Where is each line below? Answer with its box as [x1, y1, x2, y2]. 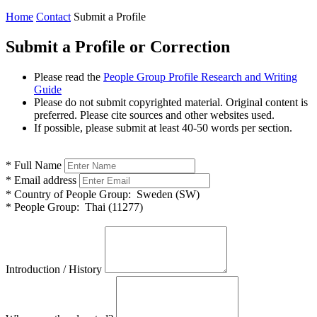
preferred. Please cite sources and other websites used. [34, 108, 275, 121]
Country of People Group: [11, 188, 131, 200]
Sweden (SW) [131, 188, 200, 200]
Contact [36, 10, 71, 23]
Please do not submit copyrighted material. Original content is [34, 96, 308, 108]
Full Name [11, 158, 62, 171]
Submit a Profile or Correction [6, 37, 230, 56]
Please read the [34, 70, 103, 83]
